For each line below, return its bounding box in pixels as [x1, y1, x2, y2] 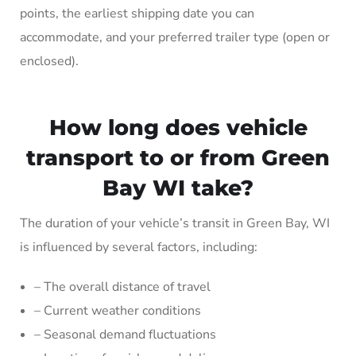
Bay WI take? [103, 174, 253, 201]
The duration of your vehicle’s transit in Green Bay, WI [20, 214, 330, 232]
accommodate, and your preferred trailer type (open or [20, 28, 330, 46]
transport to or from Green [26, 144, 330, 171]
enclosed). [20, 52, 79, 70]
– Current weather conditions [34, 301, 201, 319]
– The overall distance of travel [34, 277, 211, 296]
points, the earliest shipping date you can [20, 4, 254, 22]
